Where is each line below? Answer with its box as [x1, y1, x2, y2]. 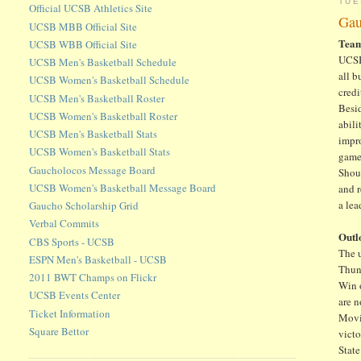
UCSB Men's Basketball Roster [29, 90, 165, 106]
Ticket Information [29, 305, 111, 321]
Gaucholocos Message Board [29, 162, 156, 177]
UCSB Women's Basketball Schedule [29, 73, 190, 88]
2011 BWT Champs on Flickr [29, 270, 157, 285]
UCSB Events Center [29, 288, 121, 303]
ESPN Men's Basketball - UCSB [29, 251, 168, 267]
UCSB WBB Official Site [29, 36, 138, 52]
